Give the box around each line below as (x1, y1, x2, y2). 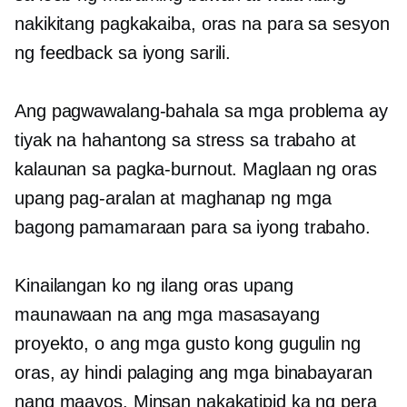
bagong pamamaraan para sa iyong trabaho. (15, 216, 371, 237)
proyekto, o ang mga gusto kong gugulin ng (15, 333, 361, 353)
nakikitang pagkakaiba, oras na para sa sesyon (15, 13, 390, 34)
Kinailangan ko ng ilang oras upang (15, 274, 293, 295)
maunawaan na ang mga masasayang (15, 303, 320, 324)
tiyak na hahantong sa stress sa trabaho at (15, 129, 356, 150)
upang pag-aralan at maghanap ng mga (15, 187, 332, 208)
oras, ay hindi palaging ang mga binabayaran (15, 362, 372, 382)
